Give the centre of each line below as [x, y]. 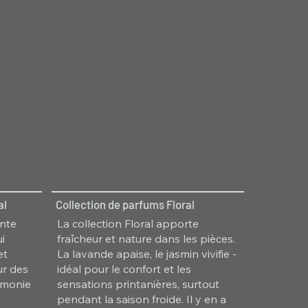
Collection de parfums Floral [125, 204]
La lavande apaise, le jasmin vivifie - [146, 254]
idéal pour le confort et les [124, 269]
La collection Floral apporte [128, 224]
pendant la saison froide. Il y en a [141, 299]
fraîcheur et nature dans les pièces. [146, 239]
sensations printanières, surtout [138, 284]
